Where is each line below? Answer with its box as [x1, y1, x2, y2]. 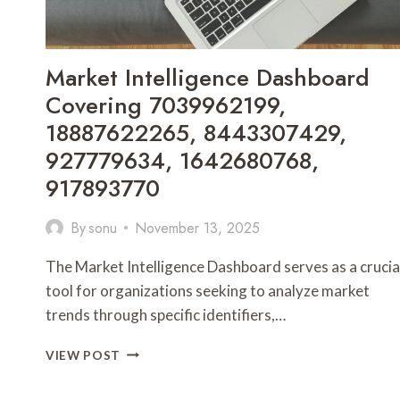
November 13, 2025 [135, 217, 261, 238]
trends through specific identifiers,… [46, 304, 286, 324]
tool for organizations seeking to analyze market [46, 280, 370, 300]
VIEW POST [46, 347, 121, 362]
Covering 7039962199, [46, 87, 286, 122]
